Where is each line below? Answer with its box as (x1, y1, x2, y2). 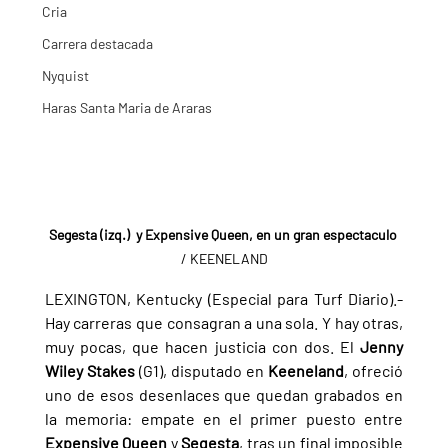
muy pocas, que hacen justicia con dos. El (44, 336, 361, 356)
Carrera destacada (41, 34, 153, 52)
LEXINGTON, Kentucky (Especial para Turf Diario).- (44, 288, 404, 308)
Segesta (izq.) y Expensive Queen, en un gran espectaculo (48, 225, 397, 243)
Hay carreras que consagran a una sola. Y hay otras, (44, 312, 404, 332)
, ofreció (344, 360, 404, 380)
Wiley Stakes (44, 360, 139, 380)
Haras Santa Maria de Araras (41, 98, 212, 116)
